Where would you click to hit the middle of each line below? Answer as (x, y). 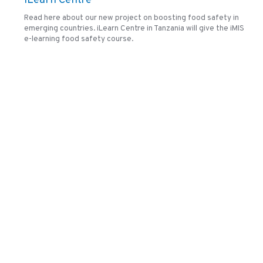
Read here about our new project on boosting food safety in (132, 18)
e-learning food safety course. (79, 39)
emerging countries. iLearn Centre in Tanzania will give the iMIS (134, 29)
